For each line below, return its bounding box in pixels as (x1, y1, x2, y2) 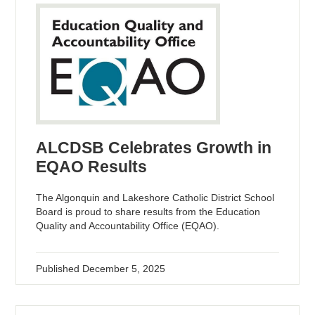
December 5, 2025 (82, 262, 166, 274)
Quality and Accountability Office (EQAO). (36, 219, 220, 231)
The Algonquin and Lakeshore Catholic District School (36, 191, 275, 203)
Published (36, 262, 83, 274)
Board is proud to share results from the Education (36, 205, 261, 217)
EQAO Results (36, 157, 148, 176)
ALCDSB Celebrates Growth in (36, 138, 272, 157)
